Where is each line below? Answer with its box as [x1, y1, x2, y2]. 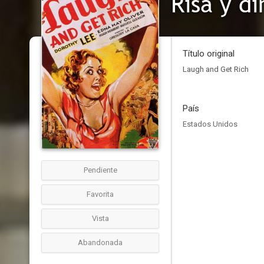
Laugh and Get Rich [183, 65, 249, 74]
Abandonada [78, 238, 123, 247]
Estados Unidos [183, 120, 237, 128]
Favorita [87, 190, 114, 199]
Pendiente [83, 166, 117, 174]
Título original [183, 48, 235, 59]
